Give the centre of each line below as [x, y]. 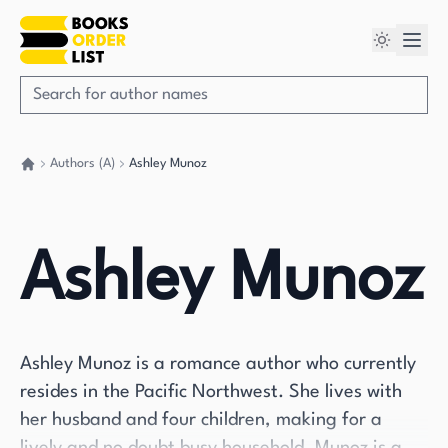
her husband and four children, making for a [201, 420]
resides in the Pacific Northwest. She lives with [211, 392]
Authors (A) [82, 163]
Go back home [60, 180]
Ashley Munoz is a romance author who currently [218, 364]
